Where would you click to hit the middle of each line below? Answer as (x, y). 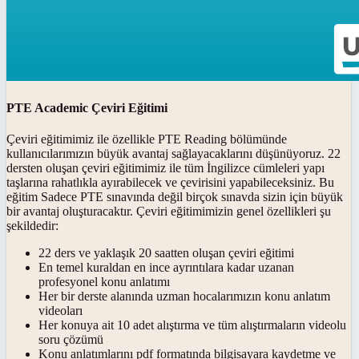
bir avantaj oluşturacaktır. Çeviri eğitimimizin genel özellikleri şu (169, 212)
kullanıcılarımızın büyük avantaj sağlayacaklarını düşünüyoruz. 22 (173, 154)
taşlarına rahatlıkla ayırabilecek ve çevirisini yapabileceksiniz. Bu (170, 183)
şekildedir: (32, 226)
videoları (61, 311)
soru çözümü (71, 340)
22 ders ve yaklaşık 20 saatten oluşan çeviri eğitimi (166, 253)
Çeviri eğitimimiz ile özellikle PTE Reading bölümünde (147, 139)
